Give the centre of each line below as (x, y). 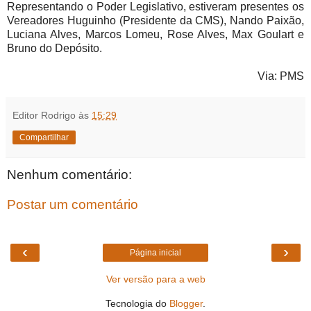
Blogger (186, 303)
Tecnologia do (137, 303)
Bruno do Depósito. (54, 48)
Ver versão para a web (155, 279)
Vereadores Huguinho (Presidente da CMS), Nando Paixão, (155, 20)
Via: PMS (281, 76)
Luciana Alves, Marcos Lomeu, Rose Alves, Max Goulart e (155, 34)
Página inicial (155, 252)
